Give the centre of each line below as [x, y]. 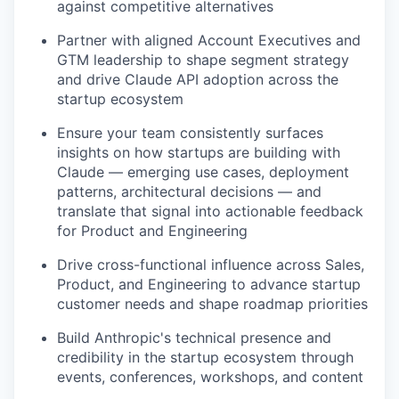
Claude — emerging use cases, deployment [203, 172]
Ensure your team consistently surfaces [190, 133]
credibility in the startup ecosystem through [205, 358]
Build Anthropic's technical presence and [194, 338]
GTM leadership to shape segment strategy [203, 60]
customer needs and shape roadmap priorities [212, 304]
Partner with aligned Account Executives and [209, 41]
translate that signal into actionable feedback [210, 212]
